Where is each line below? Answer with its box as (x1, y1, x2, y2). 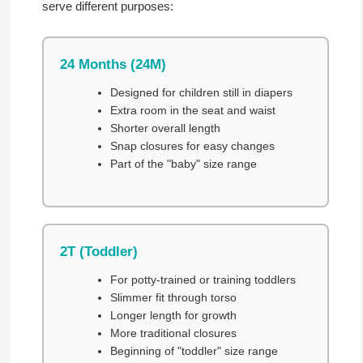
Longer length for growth (109, 308, 237, 322)
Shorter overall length (109, 121, 220, 135)
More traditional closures (109, 326, 237, 340)
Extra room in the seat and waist (109, 103, 275, 117)
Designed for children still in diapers (109, 85, 293, 99)
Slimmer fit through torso (109, 290, 237, 304)
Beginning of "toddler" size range (109, 344, 278, 357)
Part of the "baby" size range (109, 156, 257, 170)
